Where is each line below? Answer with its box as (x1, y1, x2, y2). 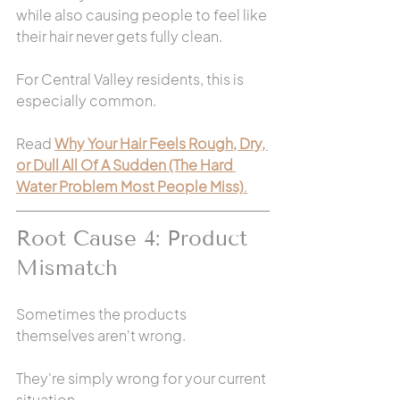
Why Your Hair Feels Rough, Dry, (54, 134, 268, 153)
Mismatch (16, 254, 118, 280)
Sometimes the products (16, 304, 189, 323)
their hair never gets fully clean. (16, 27, 222, 46)
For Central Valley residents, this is (16, 70, 246, 88)
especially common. (16, 91, 156, 110)
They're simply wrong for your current (16, 369, 269, 387)
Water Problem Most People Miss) (16, 177, 244, 196)
